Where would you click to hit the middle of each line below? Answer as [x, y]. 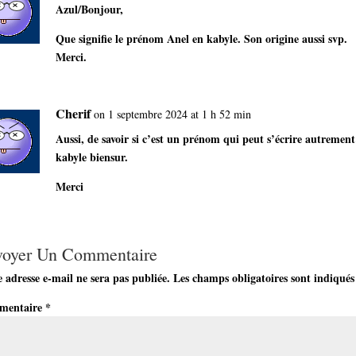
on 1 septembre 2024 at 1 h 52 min [172, 114]
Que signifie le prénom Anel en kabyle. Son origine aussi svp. [201, 38]
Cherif [73, 113]
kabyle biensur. [91, 157]
